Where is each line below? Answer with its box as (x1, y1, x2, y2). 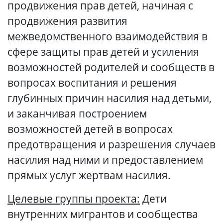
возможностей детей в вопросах (7, 121, 173, 136)
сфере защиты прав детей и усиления (7, 44, 199, 59)
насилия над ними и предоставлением (7, 152, 203, 167)
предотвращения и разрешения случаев (7, 137, 216, 152)
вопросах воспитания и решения (7, 75, 177, 90)
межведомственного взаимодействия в (7, 29, 208, 44)
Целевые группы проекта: (7, 191, 140, 206)
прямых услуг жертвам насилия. (7, 168, 171, 183)
